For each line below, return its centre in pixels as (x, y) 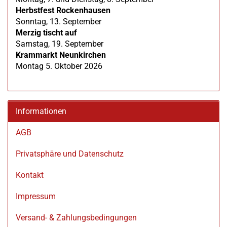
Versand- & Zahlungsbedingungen (76, 218)
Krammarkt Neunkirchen (61, 55)
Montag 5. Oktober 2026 (59, 66)
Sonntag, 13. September (59, 22)
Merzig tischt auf (46, 33)
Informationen (41, 111)
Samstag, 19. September (60, 44)
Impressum (36, 196)
